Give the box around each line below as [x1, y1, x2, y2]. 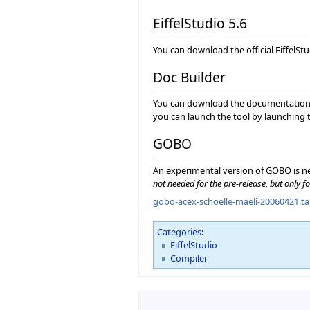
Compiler [170, 251, 208, 264]
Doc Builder [153, 67, 226, 86]
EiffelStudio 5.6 [153, 13, 247, 33]
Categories [157, 225, 201, 238]
